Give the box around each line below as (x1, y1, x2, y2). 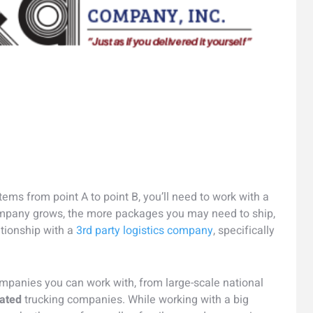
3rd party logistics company (76, 222, 213, 240)
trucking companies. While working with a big (22, 291, 249, 309)
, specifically (213, 222, 275, 240)
